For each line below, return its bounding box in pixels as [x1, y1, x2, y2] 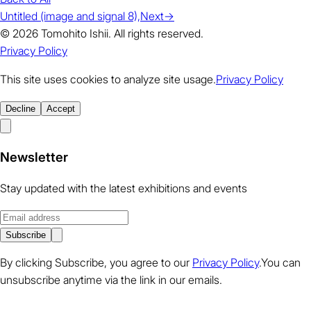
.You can [259, 255, 301, 270]
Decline [6, 103, 35, 114]
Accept [47, 103, 75, 114]
